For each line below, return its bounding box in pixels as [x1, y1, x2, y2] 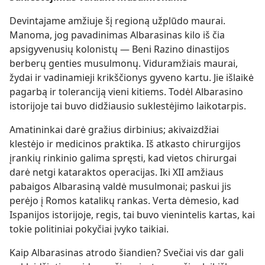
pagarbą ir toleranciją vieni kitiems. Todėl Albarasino [9, 85, 243, 98]
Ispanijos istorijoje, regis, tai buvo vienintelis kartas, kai [9, 208, 255, 221]
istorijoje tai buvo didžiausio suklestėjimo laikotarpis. [9, 99, 246, 112]
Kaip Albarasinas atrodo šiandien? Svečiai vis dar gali [9, 246, 244, 259]
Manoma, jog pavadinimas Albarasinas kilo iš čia [9, 28, 225, 41]
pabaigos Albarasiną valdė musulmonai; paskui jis [9, 180, 231, 193]
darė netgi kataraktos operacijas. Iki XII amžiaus [9, 166, 224, 179]
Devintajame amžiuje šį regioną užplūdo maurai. [9, 14, 225, 27]
